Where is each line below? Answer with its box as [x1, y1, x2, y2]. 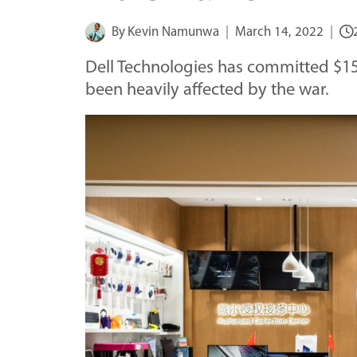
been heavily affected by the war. [85, 80, 329, 100]
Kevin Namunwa [127, 25, 220, 39]
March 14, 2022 [235, 25, 324, 39]
